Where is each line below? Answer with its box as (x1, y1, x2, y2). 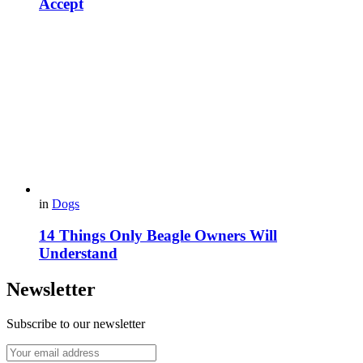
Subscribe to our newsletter (6, 316, 145, 331)
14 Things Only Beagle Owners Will (39, 227, 277, 245)
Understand (39, 245, 117, 263)
